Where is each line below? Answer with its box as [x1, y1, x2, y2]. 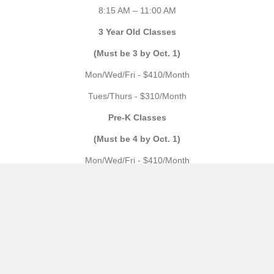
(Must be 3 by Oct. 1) [94, 48, 180, 58]
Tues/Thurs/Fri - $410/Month [81, 176, 193, 187]
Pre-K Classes [108, 112, 166, 122]
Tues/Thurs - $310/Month [87, 91, 187, 101]
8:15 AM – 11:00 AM [98, 5, 176, 15]
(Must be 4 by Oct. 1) [94, 133, 180, 144]
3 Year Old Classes [98, 26, 176, 37]
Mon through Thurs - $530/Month [72, 198, 202, 208]
